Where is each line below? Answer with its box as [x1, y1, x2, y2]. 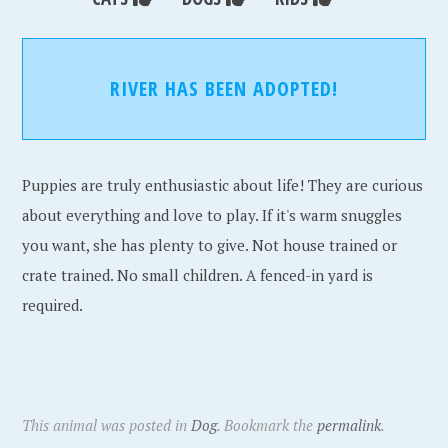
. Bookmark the [217, 415, 318, 435]
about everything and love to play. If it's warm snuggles [22, 205, 403, 225]
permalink [317, 415, 382, 435]
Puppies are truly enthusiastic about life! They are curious [22, 175, 424, 195]
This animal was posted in [22, 415, 192, 435]
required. [22, 295, 84, 315]
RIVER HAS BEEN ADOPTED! [110, 75, 338, 102]
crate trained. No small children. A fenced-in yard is [22, 265, 374, 285]
